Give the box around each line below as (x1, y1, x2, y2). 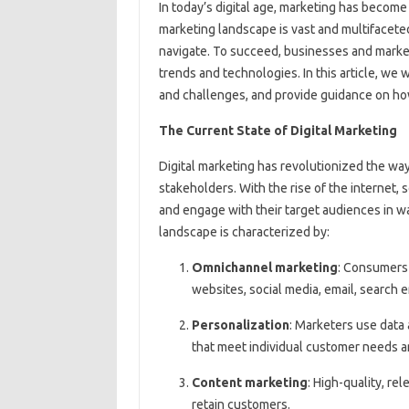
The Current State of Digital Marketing (158, 123, 397, 139)
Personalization (191, 318, 289, 333)
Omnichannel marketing (191, 260, 338, 276)
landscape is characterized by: (158, 225, 330, 240)
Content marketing (191, 375, 308, 391)
